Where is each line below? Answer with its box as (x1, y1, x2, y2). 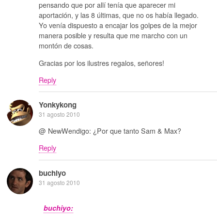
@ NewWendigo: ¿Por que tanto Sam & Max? (39, 125, 181, 136)
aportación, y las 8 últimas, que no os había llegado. (39, 10, 199, 20)
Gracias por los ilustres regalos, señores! (39, 57, 164, 68)
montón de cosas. (39, 40, 93, 51)
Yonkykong (39, 99, 77, 110)
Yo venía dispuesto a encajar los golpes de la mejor (39, 20, 197, 31)
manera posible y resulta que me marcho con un (39, 30, 187, 41)
